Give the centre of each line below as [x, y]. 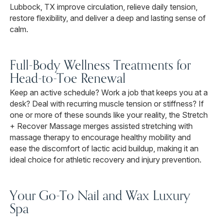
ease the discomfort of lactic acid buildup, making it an [104, 149]
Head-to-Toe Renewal [68, 78]
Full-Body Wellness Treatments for [100, 65]
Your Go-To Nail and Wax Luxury [100, 195]
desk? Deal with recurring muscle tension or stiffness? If [107, 104]
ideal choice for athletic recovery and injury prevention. [106, 160]
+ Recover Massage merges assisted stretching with [101, 126]
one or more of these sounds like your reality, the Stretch [109, 115]
